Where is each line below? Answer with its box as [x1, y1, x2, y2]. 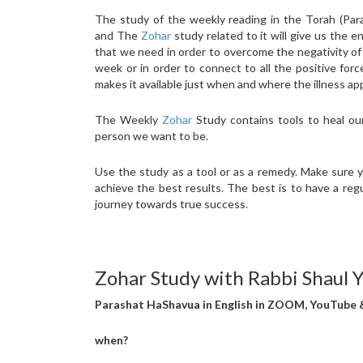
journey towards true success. [95, 197, 248, 211]
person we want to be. [95, 129, 208, 143]
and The [95, 28, 141, 42]
